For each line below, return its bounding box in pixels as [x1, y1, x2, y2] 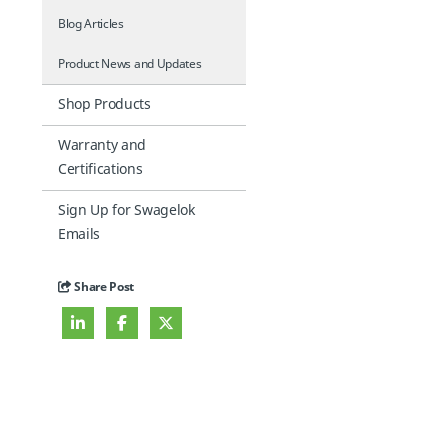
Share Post [71, 278, 135, 296]
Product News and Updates [58, 55, 202, 73]
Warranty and [58, 135, 147, 156]
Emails [58, 224, 101, 245]
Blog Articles [58, 15, 124, 33]
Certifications [58, 159, 143, 180]
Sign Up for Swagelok [58, 200, 195, 221]
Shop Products [58, 94, 151, 115]
